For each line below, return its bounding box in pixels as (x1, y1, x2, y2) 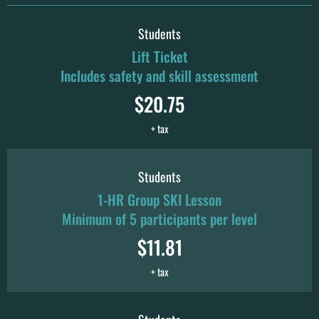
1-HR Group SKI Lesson (98, 188, 221, 210)
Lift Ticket (131, 45, 188, 67)
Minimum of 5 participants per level (62, 207, 257, 229)
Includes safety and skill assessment (61, 64, 258, 86)
